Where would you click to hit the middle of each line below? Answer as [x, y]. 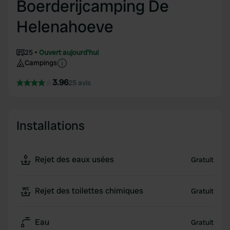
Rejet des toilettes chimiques [89, 191]
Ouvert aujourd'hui [69, 52]
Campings [41, 63]
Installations [51, 126]
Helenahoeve [65, 27]
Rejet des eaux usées [74, 159]
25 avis [80, 83]
